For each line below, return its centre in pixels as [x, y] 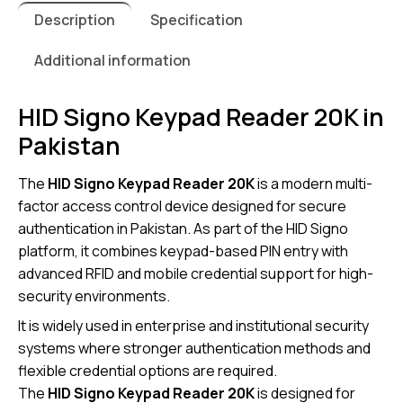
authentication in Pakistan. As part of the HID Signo [183, 229]
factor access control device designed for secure [182, 206]
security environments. [94, 296]
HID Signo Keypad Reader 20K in [201, 117]
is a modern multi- [313, 184]
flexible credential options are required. [148, 371]
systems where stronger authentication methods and [194, 349]
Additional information [112, 61]
